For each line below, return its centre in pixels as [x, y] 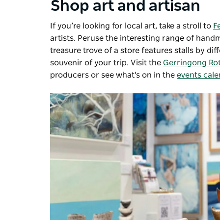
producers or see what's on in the [113, 75]
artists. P [66, 39]
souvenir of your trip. [90, 63]
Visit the [147, 63]
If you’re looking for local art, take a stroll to [132, 26]
